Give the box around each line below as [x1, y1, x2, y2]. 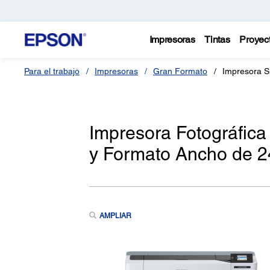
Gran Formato [153, 66, 207, 76]
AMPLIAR [99, 211, 131, 220]
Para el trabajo [24, 66, 80, 76]
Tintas [204, 34, 230, 45]
